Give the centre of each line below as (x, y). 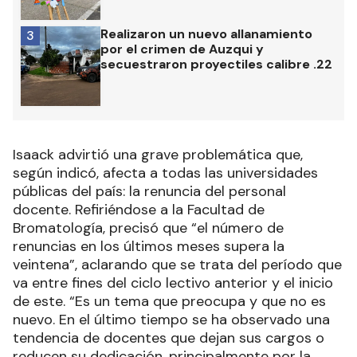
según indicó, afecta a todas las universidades (165, 173)
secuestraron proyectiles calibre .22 (216, 65)
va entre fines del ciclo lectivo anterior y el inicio (173, 283)
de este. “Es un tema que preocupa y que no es (169, 302)
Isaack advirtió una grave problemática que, (158, 155)
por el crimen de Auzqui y (182, 49)
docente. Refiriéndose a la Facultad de (139, 210)
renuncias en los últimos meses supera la (149, 247)
